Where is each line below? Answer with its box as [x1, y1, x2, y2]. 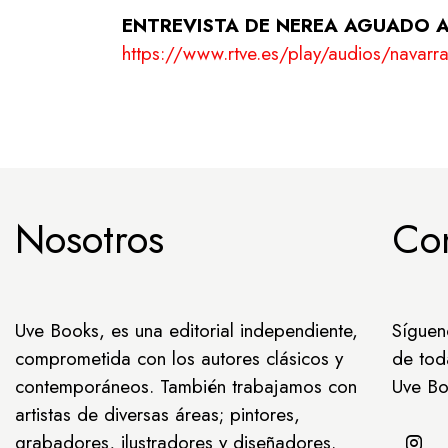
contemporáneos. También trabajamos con [15, 373, 357, 401]
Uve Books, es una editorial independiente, [15, 317, 358, 345]
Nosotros [15, 210, 164, 269]
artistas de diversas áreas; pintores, [15, 401, 300, 429]
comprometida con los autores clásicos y [15, 345, 343, 373]
